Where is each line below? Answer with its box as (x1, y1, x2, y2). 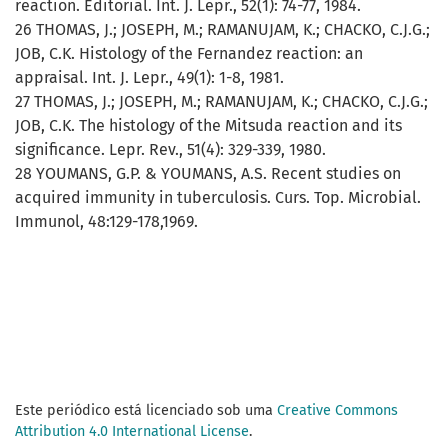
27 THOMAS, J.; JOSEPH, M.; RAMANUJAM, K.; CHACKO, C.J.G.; (15, 92, 428, 112)
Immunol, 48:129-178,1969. (15, 212, 198, 232)
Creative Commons (277, 402, 398, 420)
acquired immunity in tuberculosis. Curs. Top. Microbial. (15, 188, 421, 208)
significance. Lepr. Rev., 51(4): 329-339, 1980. (15, 140, 326, 160)
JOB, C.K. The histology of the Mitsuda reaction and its (15, 116, 402, 136)
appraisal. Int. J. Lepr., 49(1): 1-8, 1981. (15, 68, 284, 88)
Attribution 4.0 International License (15, 423, 249, 441)
